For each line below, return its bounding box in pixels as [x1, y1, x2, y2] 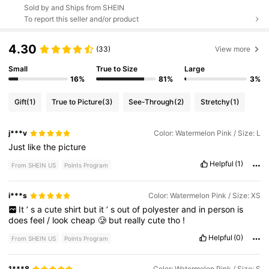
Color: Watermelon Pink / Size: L [153, 128, 261, 138]
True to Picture [52, 97, 103, 106]
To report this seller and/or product [23, 14, 139, 23]
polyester [142, 204, 181, 215]
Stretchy [200, 97, 230, 106]
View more [215, 44, 251, 54]
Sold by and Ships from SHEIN [23, 3, 124, 13]
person [207, 204, 237, 215]
